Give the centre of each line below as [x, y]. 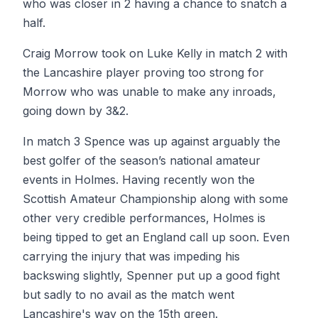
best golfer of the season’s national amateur [142, 160]
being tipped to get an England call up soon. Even [156, 237]
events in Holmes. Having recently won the [139, 180]
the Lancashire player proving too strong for [143, 72]
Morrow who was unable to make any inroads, [149, 92]
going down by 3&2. [76, 111]
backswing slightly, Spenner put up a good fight [151, 275]
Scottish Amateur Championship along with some [155, 199]
